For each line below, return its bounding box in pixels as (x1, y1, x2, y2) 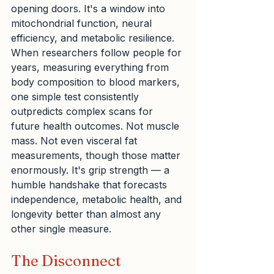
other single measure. (11, 223, 111, 235)
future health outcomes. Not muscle (11, 120, 182, 133)
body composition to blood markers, (11, 76, 183, 89)
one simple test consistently (11, 91, 142, 103)
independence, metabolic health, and (11, 193, 185, 206)
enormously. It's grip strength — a (11, 164, 172, 177)
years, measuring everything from (11, 61, 172, 74)
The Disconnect (11, 252, 124, 270)
